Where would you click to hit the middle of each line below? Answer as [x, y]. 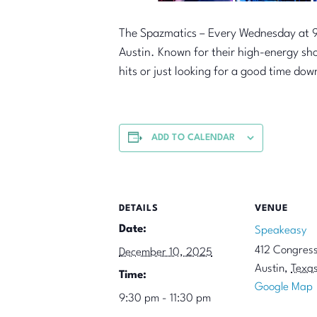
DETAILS [139, 208]
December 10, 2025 [166, 253]
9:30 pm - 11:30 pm [165, 299]
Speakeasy [281, 231]
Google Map [284, 287]
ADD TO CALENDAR [194, 138]
